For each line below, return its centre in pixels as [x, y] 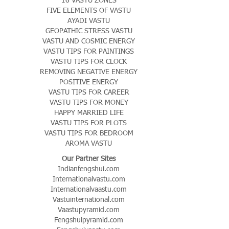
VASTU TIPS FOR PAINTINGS [89, 51]
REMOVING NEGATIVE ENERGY [89, 71]
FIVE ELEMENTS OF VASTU [89, 10]
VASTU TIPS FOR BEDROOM [89, 132]
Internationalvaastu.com [89, 189]
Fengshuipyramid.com [89, 219]
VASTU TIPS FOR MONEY [89, 102]
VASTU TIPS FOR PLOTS [89, 122]
